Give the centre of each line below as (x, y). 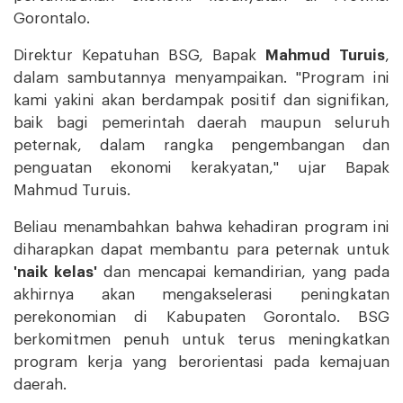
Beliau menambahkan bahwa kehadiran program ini (201, 227)
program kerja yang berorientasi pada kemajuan (201, 362)
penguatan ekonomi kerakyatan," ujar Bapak (201, 167)
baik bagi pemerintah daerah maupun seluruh (201, 122)
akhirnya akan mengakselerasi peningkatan (201, 294)
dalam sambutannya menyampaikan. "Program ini (201, 77)
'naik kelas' (56, 272)
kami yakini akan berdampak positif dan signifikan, (201, 100)
